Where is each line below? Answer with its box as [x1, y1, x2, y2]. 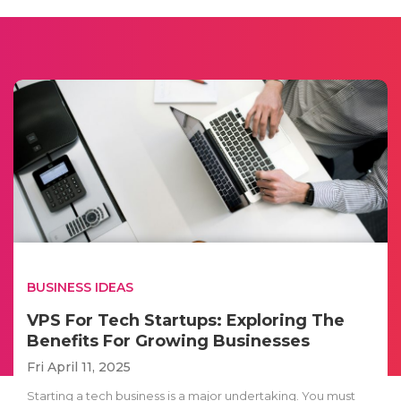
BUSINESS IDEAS [27, 278, 133, 295]
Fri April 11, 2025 [27, 358, 131, 375]
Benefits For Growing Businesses [27, 330, 310, 351]
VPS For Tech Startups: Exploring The [27, 310, 345, 330]
